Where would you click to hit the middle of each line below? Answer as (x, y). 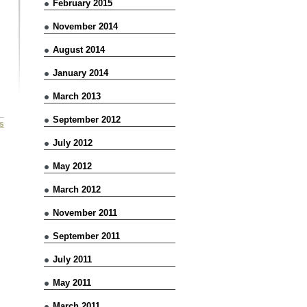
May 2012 (72, 166)
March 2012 (77, 189)
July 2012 (73, 143)
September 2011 (86, 236)
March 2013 (77, 96)
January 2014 (81, 73)
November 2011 (85, 212)
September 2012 (87, 119)
